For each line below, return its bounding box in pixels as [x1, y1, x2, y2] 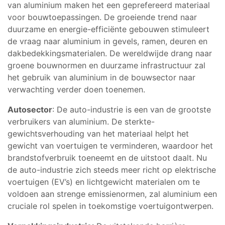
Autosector [8, 104, 52, 115]
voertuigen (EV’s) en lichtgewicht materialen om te [8, 176, 200, 187]
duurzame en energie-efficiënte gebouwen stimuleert [8, 24, 209, 34]
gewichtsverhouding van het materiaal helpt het [8, 128, 189, 139]
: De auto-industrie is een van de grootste [52, 104, 211, 115]
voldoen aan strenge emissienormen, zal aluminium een [8, 188, 217, 199]
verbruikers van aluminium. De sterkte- [8, 116, 155, 127]
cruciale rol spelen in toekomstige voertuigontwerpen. [8, 200, 213, 211]
